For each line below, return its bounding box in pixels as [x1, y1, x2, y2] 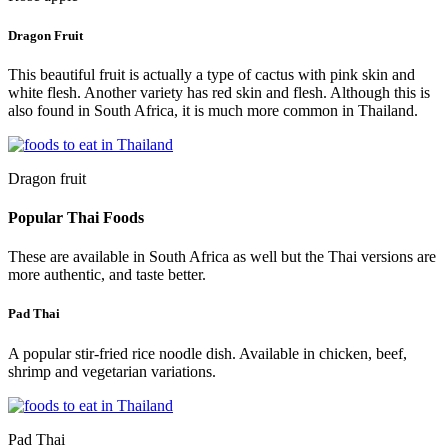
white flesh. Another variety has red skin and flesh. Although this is [8, 83, 430, 101]
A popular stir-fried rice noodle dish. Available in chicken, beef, [8, 344, 407, 362]
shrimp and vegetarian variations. [8, 362, 216, 380]
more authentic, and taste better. [8, 266, 206, 284]
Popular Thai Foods [8, 209, 144, 227]
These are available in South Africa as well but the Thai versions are [8, 248, 436, 266]
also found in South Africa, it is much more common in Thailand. [8, 101, 418, 119]
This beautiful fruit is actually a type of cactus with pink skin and [8, 65, 415, 83]
